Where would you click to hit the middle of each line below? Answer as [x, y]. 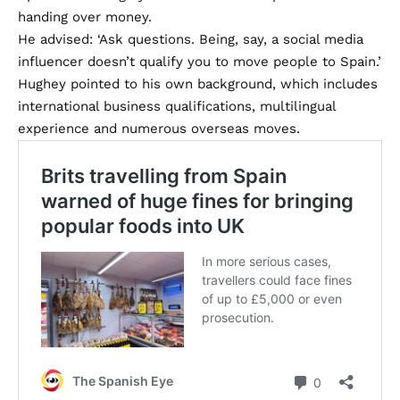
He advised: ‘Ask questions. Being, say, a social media [191, 40]
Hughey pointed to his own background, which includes [198, 84]
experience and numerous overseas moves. [159, 129]
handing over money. [85, 17]
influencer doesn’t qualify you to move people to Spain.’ [200, 62]
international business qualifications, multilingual [177, 107]
